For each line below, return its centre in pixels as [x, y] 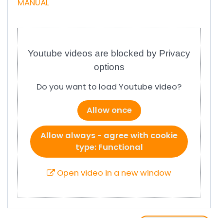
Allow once [109, 110]
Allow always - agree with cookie [109, 136]
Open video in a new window [113, 173]
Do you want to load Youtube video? [109, 87]
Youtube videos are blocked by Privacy [109, 53]
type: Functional [109, 147]
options [109, 67]
